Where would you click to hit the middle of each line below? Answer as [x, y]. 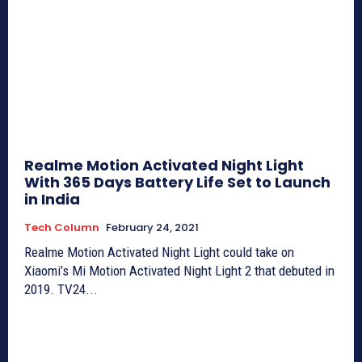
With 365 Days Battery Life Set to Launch [177, 183]
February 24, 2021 [152, 228]
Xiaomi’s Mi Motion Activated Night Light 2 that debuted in [179, 271]
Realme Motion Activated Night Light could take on [159, 253]
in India [52, 200]
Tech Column [62, 228]
